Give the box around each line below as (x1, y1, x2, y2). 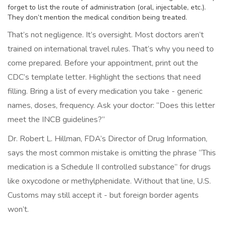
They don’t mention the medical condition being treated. (8, 13, 187, 23)
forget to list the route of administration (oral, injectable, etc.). (8, 3, 206, 13)
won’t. (8, 204, 29, 215)
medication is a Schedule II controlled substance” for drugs (8, 161, 211, 173)
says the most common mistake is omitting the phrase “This (8, 147, 216, 159)
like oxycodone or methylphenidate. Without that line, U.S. (8, 176, 211, 187)
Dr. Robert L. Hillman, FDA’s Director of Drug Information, (8, 133, 207, 145)
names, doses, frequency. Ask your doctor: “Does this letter (8, 100, 215, 111)
